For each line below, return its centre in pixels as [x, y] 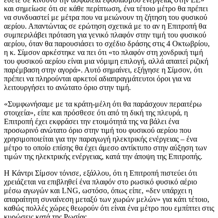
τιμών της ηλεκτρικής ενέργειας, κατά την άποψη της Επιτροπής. [103, 156]
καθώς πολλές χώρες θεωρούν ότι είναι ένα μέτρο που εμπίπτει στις [109, 208]
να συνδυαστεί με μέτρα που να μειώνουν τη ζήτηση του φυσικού [106, 17]
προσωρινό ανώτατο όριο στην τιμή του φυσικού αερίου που [98, 130]
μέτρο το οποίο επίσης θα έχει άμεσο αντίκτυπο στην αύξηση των [105, 147]
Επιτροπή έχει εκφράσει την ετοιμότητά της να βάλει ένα [91, 121]
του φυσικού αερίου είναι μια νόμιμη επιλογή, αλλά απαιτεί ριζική [106, 61]
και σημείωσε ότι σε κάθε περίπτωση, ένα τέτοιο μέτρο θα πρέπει [106, 8]
